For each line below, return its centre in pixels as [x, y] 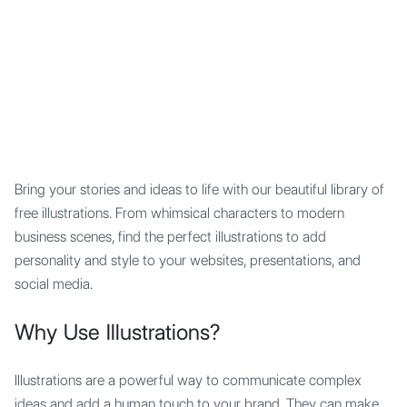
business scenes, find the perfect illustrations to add [170, 237]
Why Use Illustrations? [117, 332]
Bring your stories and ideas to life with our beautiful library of [199, 189]
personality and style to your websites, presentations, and [188, 260]
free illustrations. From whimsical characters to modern [179, 213]
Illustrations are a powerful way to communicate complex [188, 380]
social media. [54, 284]
